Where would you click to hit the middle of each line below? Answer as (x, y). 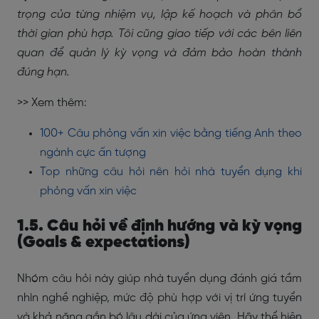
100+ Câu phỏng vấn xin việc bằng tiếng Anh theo (171, 134)
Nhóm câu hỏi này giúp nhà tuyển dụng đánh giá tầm (159, 279)
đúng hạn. (43, 72)
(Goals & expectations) (104, 243)
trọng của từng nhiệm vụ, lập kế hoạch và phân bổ (159, 15)
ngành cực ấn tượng (93, 153)
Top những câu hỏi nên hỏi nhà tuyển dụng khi (171, 172)
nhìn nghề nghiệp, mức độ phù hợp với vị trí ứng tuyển (159, 298)
